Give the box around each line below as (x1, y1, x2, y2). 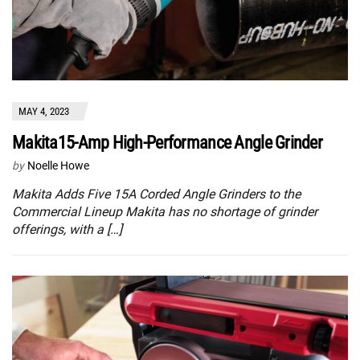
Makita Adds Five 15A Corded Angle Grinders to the (12, 186, 301, 202)
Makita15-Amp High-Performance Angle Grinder (12, 133, 323, 153)
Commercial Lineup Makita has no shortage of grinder (12, 204, 317, 220)
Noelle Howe (27, 159, 89, 173)
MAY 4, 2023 (18, 105, 69, 118)
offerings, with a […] (12, 222, 122, 238)
